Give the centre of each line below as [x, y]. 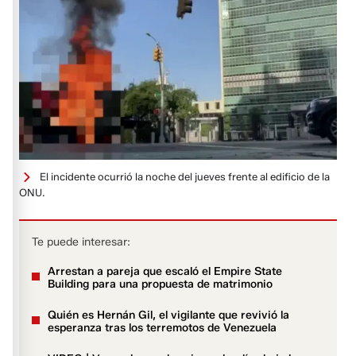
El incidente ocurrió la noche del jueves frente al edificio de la [185, 176]
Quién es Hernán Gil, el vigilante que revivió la [169, 315]
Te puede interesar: [81, 242]
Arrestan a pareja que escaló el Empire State [165, 272]
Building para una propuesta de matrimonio [161, 284]
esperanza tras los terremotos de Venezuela [163, 328]
